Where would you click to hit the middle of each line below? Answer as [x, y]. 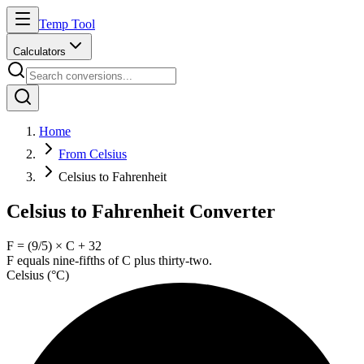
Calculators [39, 52]
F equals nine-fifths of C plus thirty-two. [109, 260]
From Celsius [93, 154]
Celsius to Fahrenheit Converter [141, 211]
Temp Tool [67, 24]
